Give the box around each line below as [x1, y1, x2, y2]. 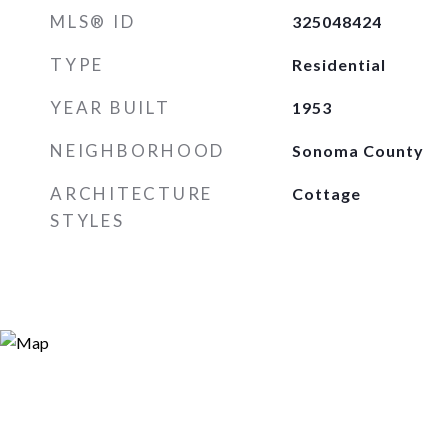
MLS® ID [50, 11, 136, 32]
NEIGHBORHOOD [50, 140, 225, 161]
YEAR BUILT [50, 97, 171, 118]
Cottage [291, 184, 361, 203]
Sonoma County [291, 141, 424, 160]
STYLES [50, 210, 125, 231]
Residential [291, 55, 386, 74]
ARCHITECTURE [50, 183, 213, 204]
